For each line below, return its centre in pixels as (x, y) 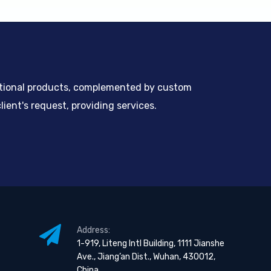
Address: (93, 230)
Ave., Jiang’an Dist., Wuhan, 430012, (146, 257)
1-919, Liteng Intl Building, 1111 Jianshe (150, 243)
